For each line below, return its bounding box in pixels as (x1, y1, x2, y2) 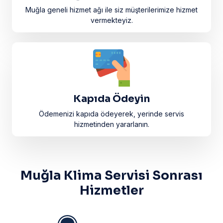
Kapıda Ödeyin (73, 92, 150, 105)
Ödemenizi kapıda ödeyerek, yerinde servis (39, 109, 184, 118)
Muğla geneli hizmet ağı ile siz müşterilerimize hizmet (25, 5, 198, 14)
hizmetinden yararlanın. (74, 119, 149, 128)
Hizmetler (79, 182, 144, 198)
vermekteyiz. (90, 16, 133, 25)
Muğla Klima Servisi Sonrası (20, 167, 203, 183)
